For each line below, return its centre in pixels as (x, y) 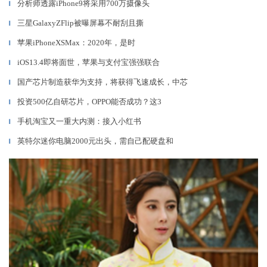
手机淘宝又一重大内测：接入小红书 (79, 121)
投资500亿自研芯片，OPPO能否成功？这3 (89, 102)
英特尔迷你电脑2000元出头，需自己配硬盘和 (95, 141)
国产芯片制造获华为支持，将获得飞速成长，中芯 (103, 82)
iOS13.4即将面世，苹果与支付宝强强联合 (89, 62)
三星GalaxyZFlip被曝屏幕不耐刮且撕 (80, 23)
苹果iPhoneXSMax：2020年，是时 (76, 43)
